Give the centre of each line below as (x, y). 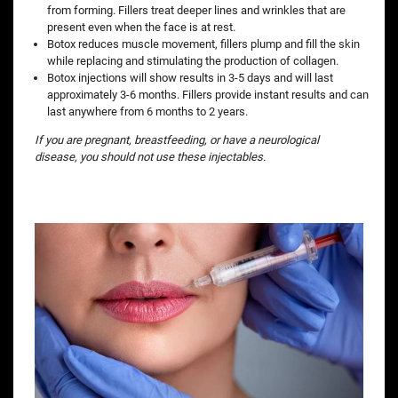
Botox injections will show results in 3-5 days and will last (190, 77)
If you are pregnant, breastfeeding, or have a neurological (177, 139)
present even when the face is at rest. (141, 27)
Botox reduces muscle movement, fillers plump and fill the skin (203, 44)
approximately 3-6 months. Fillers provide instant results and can (208, 94)
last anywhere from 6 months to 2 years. (147, 111)
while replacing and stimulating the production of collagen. (193, 60)
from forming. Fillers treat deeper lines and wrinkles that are (196, 10)
